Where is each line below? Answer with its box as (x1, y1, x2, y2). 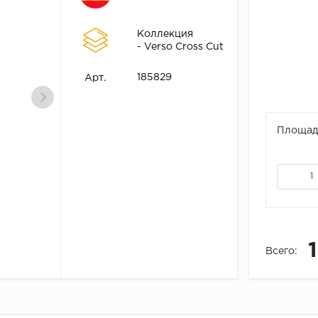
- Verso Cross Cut (136, 42, 224, 51)
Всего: (265, 247, 297, 256)
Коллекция (136, 29, 193, 38)
